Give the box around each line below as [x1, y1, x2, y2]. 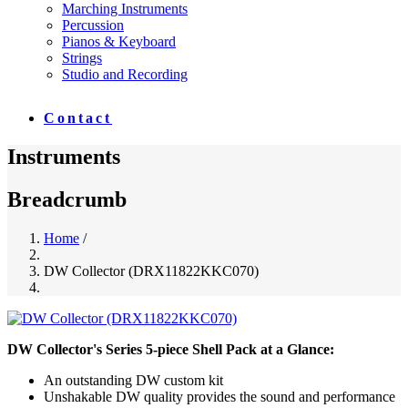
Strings [62, 49, 102, 66]
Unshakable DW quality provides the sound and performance [44, 388, 395, 404]
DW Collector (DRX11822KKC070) [44, 262, 259, 279]
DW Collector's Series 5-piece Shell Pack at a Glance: [7, 341, 334, 357]
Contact [44, 109, 112, 126]
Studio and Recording [62, 66, 188, 82]
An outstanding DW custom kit [44, 372, 223, 388]
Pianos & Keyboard [62, 33, 176, 49]
